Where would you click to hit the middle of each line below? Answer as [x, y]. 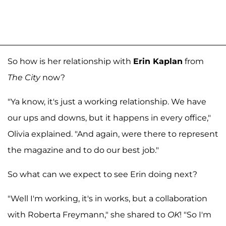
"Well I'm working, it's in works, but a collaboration [107, 198]
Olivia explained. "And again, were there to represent [113, 134]
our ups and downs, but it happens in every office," [109, 118]
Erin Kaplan [158, 61]
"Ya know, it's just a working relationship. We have [107, 101]
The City [24, 77]
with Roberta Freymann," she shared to [88, 214]
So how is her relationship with [70, 61]
